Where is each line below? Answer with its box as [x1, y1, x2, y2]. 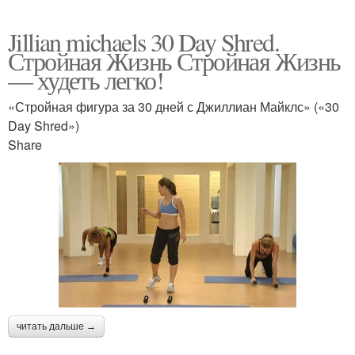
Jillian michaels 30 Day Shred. [8, 25, 279, 59]
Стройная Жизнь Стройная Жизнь [8, 44, 341, 78]
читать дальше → [17, 321, 96, 332]
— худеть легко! [8, 63, 163, 97]
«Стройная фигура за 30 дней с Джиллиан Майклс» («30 [8, 97, 339, 116]
